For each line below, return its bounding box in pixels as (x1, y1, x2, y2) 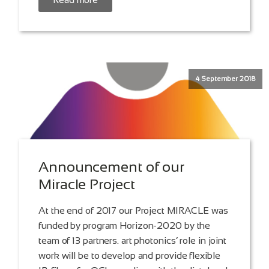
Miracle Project (38, 176, 135, 193)
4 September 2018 (195, 75, 256, 83)
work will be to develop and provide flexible (38, 250, 220, 261)
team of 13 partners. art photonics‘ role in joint (38, 235, 227, 246)
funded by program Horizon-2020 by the (38, 220, 211, 231)
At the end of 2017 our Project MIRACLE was (38, 205, 228, 216)
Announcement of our (38, 159, 185, 175)
